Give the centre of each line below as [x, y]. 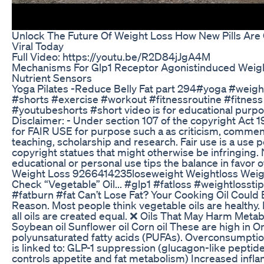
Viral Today [38, 46]
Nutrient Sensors [52, 77]
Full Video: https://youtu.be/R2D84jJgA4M [111, 56]
